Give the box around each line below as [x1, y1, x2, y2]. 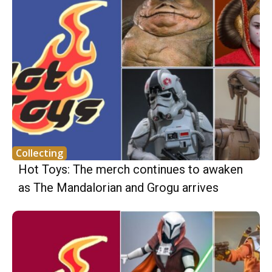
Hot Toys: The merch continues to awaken [18, 162, 243, 177]
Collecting [16, 146, 63, 160]
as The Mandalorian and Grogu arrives [18, 180, 219, 195]
